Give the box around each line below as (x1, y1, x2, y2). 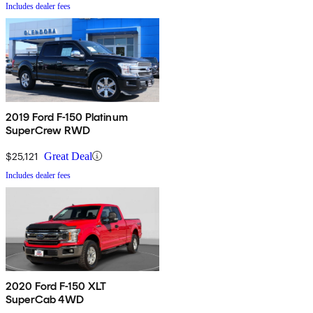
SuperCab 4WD (6, 292, 84, 306)
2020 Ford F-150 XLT (6, 279, 108, 293)
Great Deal (44, 150, 92, 162)
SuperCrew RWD (6, 123, 91, 137)
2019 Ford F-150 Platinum (6, 110, 129, 124)
